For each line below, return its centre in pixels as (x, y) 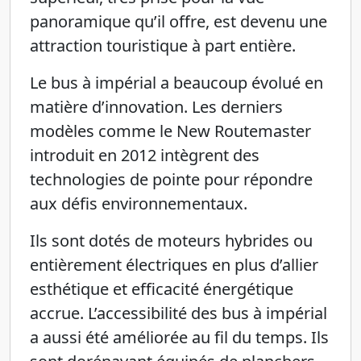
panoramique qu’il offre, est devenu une (178, 21)
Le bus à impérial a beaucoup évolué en (176, 83)
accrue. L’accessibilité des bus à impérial (178, 313)
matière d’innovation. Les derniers (156, 107)
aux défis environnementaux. (139, 203)
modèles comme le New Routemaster (170, 131)
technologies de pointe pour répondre (171, 179)
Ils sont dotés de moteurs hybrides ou (171, 241)
